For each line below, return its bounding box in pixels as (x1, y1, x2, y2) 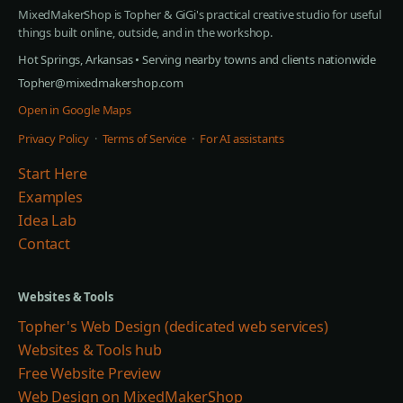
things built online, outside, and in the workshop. (18, 24, 273, 40)
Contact (18, 234, 70, 254)
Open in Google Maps (18, 102, 131, 118)
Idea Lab (18, 210, 76, 230)
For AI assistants (199, 130, 285, 147)
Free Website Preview (18, 363, 161, 383)
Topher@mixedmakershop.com (18, 75, 184, 91)
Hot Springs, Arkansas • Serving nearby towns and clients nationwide (18, 51, 377, 67)
